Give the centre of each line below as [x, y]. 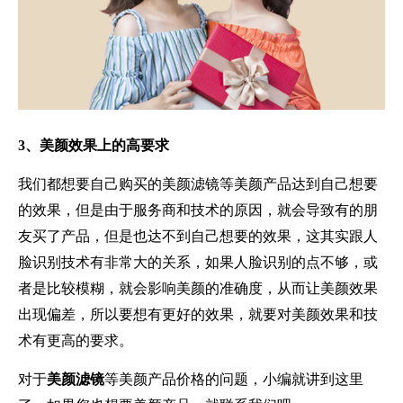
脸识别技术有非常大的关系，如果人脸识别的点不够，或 [198, 262]
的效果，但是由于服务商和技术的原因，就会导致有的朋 [198, 210]
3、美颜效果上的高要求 [97, 145]
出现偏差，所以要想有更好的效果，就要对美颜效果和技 [198, 314]
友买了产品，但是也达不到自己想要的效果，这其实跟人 [198, 236]
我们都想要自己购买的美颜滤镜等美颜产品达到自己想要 [198, 184]
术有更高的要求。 [79, 340]
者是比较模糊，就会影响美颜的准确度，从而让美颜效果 [198, 288]
